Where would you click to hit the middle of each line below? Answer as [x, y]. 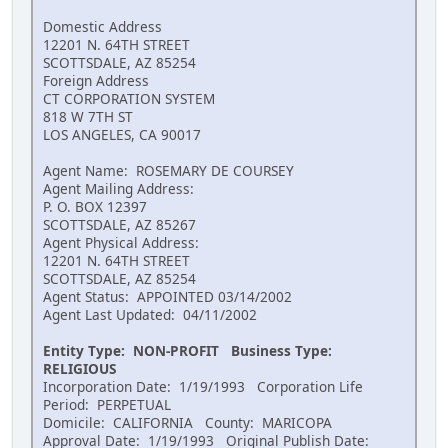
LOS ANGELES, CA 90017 [122, 135]
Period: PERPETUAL [107, 405]
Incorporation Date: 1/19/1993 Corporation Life [203, 387]
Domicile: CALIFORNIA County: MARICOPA [187, 423]
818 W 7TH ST [88, 117]
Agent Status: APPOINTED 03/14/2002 [167, 297]
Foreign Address [96, 81]
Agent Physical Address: [121, 243]
